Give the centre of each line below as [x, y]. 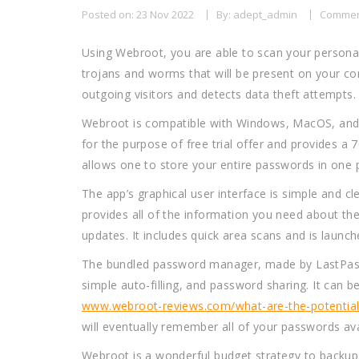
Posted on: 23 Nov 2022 [138, 14]
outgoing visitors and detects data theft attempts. [219, 94]
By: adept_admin [257, 14]
